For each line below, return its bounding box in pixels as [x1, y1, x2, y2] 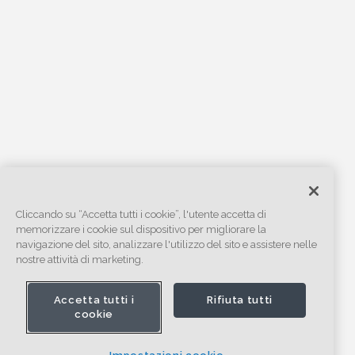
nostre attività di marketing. [16, 253, 143, 265]
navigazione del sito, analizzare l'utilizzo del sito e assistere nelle [16, 238, 317, 250]
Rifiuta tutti [207, 293, 273, 306]
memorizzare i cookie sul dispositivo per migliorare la [16, 223, 266, 235]
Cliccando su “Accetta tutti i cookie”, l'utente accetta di [16, 208, 266, 220]
